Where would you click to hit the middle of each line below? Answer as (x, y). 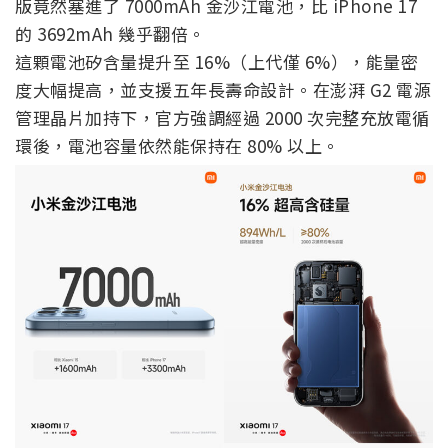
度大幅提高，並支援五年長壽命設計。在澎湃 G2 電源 (223, 90)
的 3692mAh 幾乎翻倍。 (110, 34)
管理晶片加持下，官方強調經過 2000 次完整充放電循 (222, 118)
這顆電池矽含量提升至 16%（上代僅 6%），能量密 (216, 62)
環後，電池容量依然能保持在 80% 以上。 (177, 146)
